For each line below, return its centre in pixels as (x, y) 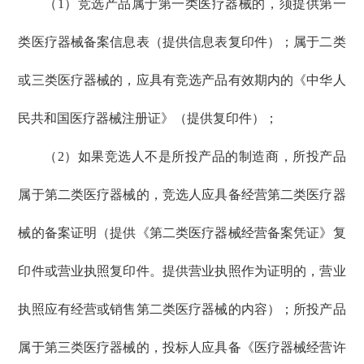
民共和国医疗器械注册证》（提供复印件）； (148, 119)
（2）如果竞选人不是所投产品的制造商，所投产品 (195, 157)
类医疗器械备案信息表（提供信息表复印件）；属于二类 (182, 42)
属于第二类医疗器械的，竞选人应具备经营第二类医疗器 (182, 195)
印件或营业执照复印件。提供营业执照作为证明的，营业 (182, 271)
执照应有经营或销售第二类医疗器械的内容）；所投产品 (182, 310)
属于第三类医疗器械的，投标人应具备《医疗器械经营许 (182, 348)
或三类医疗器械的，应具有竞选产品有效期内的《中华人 (182, 80)
